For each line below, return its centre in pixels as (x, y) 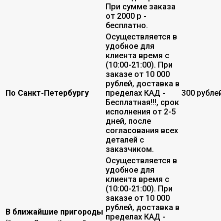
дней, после (128, 121)
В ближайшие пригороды (54, 212)
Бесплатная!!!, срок (142, 102)
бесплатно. (128, 25)
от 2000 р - (126, 16)
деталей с (125, 140)
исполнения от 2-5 (141, 111)
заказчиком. (130, 149)
